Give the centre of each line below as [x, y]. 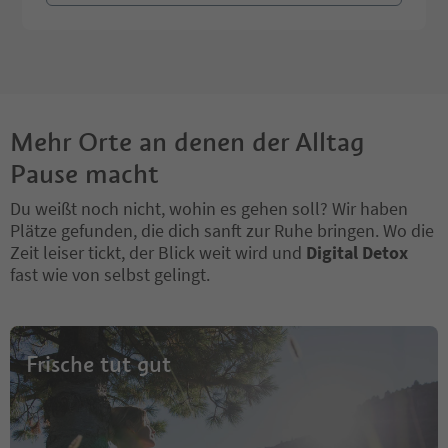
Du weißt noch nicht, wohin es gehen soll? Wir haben [209, 208]
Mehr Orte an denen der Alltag [187, 141]
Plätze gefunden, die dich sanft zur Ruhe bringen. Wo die [222, 230]
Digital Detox [357, 252]
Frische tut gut [98, 363]
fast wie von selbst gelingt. [110, 274]
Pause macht [84, 173]
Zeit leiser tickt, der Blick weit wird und [158, 252]
